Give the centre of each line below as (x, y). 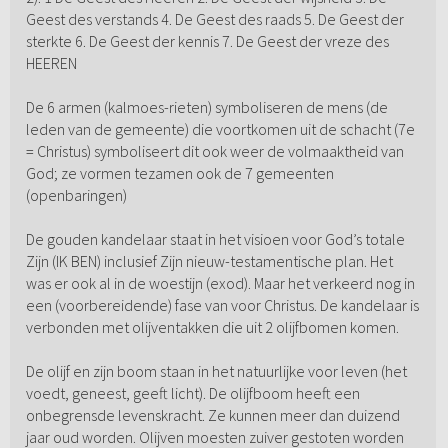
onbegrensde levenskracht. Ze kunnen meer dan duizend (212, 415)
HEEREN (51, 63)
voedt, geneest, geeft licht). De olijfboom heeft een (192, 393)
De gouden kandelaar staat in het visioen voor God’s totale (215, 239)
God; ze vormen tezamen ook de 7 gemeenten (179, 173)
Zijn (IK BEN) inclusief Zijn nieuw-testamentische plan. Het (209, 261)
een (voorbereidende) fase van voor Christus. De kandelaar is (222, 305)
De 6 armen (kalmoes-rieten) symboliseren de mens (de (206, 107)
